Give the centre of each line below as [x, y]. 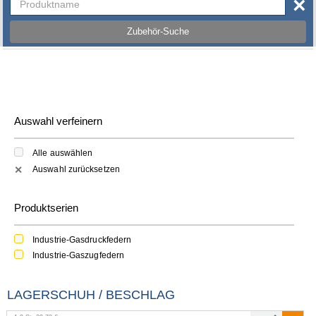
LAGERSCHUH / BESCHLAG [91, 295]
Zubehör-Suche [158, 32]
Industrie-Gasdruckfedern [82, 239]
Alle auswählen [63, 153]
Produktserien [46, 207]
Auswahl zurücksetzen [76, 169]
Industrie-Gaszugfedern [79, 256]
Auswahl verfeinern [58, 121]
